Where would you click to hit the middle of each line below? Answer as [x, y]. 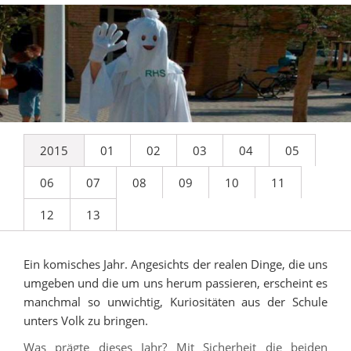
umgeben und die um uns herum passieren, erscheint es [175, 282]
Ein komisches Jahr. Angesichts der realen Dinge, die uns [175, 264]
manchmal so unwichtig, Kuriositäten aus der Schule [175, 301]
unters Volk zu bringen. [86, 320]
